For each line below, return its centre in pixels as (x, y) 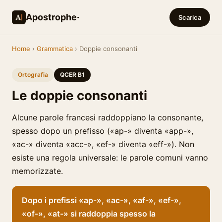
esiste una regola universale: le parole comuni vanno (110, 158)
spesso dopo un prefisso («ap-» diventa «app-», (103, 131)
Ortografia (33, 75)
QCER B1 (72, 75)
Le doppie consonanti (80, 95)
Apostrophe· (53, 17)
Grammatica (55, 49)
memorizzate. (37, 171)
